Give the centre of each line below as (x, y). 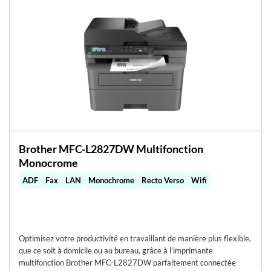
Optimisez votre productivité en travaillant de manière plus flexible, (135, 238)
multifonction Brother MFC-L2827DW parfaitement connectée (127, 262)
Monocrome (48, 163)
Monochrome (111, 180)
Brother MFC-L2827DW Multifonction (111, 149)
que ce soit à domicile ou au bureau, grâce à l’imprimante (116, 250)
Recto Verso (162, 180)
